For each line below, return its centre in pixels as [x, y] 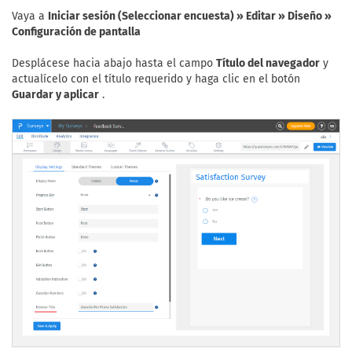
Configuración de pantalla [76, 31]
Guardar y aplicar [55, 94]
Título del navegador [268, 63]
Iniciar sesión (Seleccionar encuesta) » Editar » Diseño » [190, 16]
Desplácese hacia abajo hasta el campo [114, 63]
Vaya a [30, 16]
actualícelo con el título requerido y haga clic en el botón [156, 79]
